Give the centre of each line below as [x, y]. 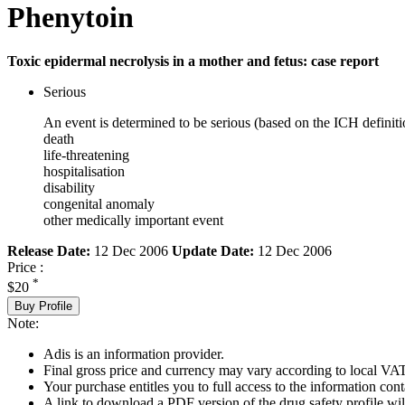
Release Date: [49, 251]
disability [69, 188]
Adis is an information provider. [134, 353]
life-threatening [86, 155]
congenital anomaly [99, 204]
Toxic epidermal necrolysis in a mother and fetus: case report [193, 61]
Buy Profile [43, 306]
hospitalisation [84, 172]
